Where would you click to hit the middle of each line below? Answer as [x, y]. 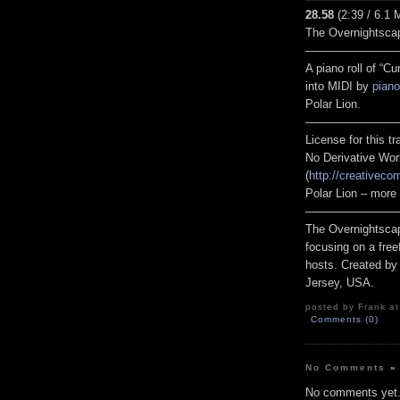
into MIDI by [339, 87]
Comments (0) [345, 320]
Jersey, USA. [340, 283]
